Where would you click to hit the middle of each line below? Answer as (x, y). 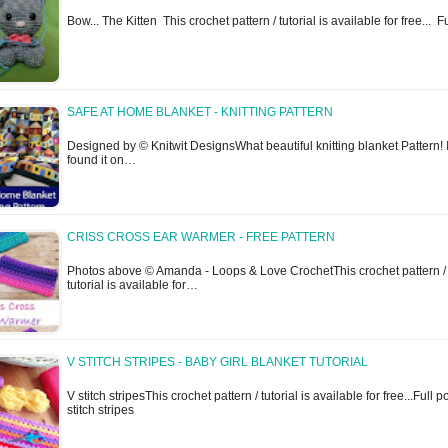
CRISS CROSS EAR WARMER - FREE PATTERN (201, 237)
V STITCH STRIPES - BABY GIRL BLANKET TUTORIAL (217, 362)
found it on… (101, 160)
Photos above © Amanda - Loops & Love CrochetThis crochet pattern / (256, 271)
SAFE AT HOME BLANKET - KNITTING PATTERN (200, 112)
